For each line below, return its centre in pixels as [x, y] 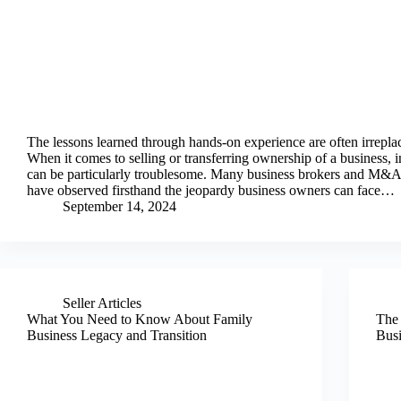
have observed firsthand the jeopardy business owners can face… [211, 190]
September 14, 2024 [119, 206]
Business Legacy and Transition [117, 335]
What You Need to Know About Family [140, 319]
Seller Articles [102, 303]
